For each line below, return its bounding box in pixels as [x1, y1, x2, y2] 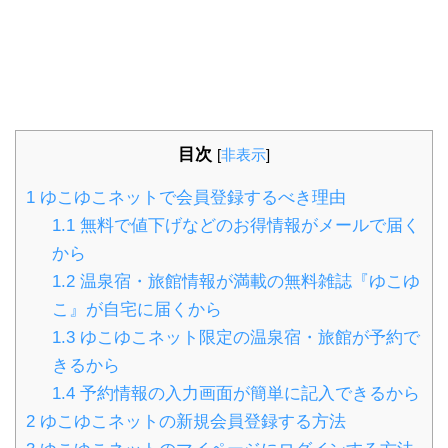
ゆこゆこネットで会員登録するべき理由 [35, 187, 346, 207]
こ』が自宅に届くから [51, 299, 222, 319]
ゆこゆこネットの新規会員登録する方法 [35, 411, 346, 431]
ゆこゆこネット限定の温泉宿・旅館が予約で [74, 327, 420, 347]
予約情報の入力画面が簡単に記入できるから [74, 383, 420, 403]
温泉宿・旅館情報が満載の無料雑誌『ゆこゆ [74, 271, 420, 291]
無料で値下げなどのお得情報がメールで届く [74, 215, 420, 235]
